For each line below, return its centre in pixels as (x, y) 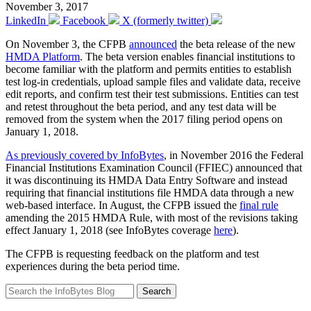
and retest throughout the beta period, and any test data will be (141, 106)
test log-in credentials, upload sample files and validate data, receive (153, 81)
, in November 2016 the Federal (234, 155)
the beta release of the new (236, 44)
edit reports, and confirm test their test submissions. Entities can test (152, 94)
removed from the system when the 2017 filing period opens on (144, 119)
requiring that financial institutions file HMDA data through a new (150, 192)
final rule (259, 205)
